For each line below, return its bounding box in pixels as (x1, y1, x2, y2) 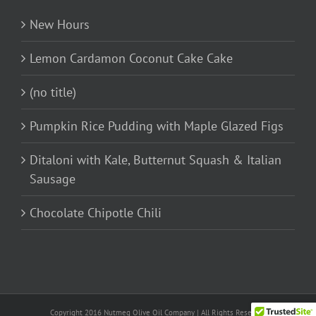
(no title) (30, 84, 76, 101)
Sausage (30, 171, 75, 188)
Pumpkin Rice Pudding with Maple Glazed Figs (30, 118, 284, 135)
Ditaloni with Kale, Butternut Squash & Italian (30, 152, 281, 169)
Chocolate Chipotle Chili (30, 205, 162, 221)
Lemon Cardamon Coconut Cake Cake (30, 50, 233, 67)
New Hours (30, 16, 90, 33)
